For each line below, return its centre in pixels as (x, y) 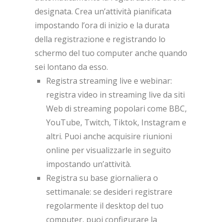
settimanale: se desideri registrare (110, 192)
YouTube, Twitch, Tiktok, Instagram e (116, 123)
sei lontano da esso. (71, 67)
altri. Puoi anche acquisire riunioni (109, 137)
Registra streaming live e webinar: (109, 81)
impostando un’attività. (89, 164)
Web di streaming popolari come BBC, (117, 109)
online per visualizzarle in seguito (109, 150)
